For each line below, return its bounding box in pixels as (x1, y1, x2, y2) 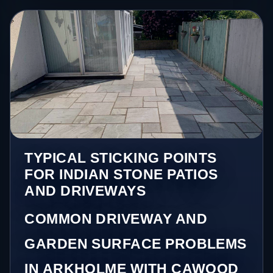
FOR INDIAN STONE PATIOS (24, 166, 218, 182)
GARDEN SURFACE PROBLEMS (24, 235, 247, 252)
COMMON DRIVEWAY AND (24, 210, 208, 227)
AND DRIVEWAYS (24, 182, 146, 199)
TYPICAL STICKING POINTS (24, 149, 217, 166)
